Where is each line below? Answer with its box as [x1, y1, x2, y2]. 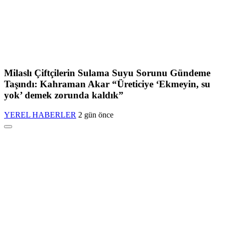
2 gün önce [78, 110, 114, 119]
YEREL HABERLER [4, 110, 76, 119]
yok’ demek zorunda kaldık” [4, 90, 124, 101]
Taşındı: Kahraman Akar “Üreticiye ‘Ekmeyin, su [4, 79, 210, 90]
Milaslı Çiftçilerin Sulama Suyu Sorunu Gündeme [4, 68, 210, 79]
